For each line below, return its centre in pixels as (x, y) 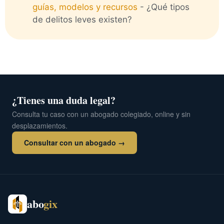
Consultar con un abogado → (74, 142)
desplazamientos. (40, 125)
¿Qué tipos (168, 7)
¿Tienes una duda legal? (64, 100)
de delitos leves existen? (82, 20)
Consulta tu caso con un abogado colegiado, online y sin (101, 114)
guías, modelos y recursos (85, 7)
